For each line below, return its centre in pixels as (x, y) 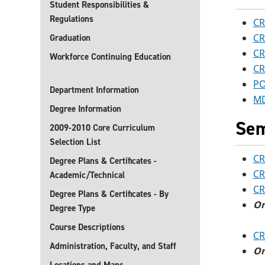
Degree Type (72, 208)
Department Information (94, 90)
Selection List (75, 142)
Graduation (70, 38)
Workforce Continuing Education (110, 57)
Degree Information (85, 109)
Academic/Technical (87, 175)
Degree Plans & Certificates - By (109, 194)
